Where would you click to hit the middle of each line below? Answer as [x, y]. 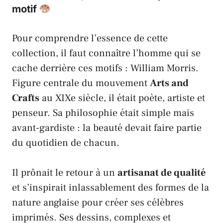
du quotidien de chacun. [66, 143]
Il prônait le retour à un [65, 173]
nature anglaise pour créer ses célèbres [98, 203]
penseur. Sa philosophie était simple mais [103, 113]
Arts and [169, 83]
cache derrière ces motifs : [71, 68]
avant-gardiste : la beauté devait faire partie [107, 128]
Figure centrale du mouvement [81, 83]
